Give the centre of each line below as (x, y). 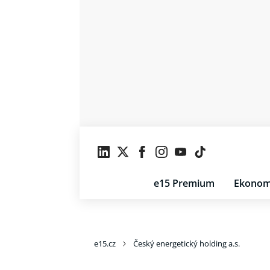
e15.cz (105, 243)
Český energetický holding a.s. (187, 243)
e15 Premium (184, 183)
